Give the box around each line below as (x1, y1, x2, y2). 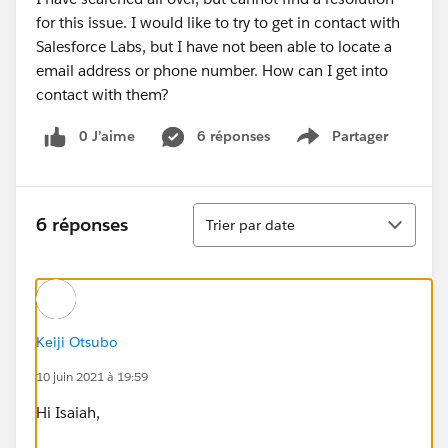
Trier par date (206, 215, 295, 234)
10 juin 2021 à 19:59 (36, 367, 148, 385)
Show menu (308, 137, 389, 156)
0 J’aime (79, 127, 135, 145)
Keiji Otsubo (36, 332, 118, 351)
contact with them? (36, 85, 169, 104)
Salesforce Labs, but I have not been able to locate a (36, 37, 392, 56)
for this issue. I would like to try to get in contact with (36, 13, 400, 32)
